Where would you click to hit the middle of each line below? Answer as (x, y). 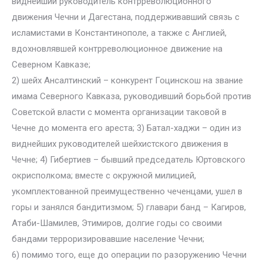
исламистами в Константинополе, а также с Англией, (119, 33)
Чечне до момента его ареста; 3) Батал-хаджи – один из (127, 128)
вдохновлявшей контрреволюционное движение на (117, 49)
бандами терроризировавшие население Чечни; (108, 239)
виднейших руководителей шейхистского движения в (120, 144)
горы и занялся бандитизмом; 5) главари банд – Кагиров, (129, 207)
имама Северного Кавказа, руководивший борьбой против (131, 96)
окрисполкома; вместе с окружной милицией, (104, 176)
